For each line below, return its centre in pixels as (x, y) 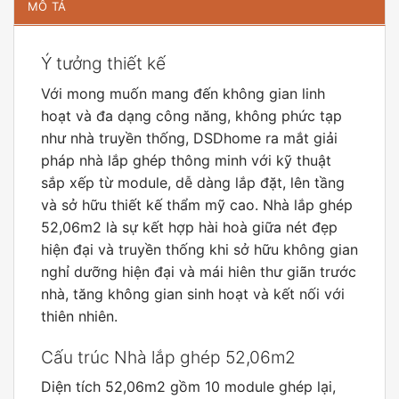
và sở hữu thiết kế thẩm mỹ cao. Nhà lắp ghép (197, 204)
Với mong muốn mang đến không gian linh (183, 93)
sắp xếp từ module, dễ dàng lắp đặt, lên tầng (193, 182)
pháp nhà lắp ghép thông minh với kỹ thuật (186, 160)
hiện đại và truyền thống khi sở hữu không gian (199, 249)
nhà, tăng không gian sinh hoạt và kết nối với (193, 293)
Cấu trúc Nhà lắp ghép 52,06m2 (168, 357)
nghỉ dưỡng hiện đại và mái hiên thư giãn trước (199, 271)
